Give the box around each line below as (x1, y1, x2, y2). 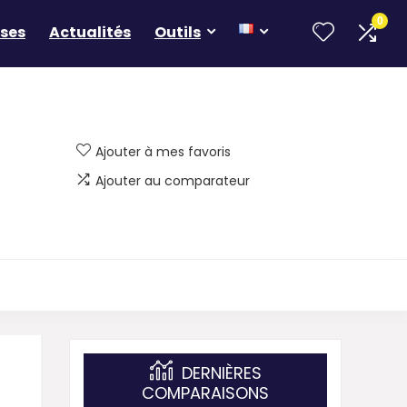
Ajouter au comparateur (95, 171, 250, 190)
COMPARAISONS (142, 381, 269, 404)
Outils (154, 21, 201, 43)
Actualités (49, 21, 131, 43)
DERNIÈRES (181, 361, 262, 384)
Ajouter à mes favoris (95, 142, 231, 161)
